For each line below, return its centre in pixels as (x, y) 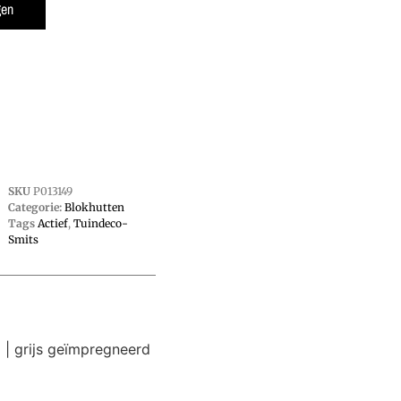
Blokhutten (94, 207)
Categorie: (34, 207)
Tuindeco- (100, 223)
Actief (52, 223)
